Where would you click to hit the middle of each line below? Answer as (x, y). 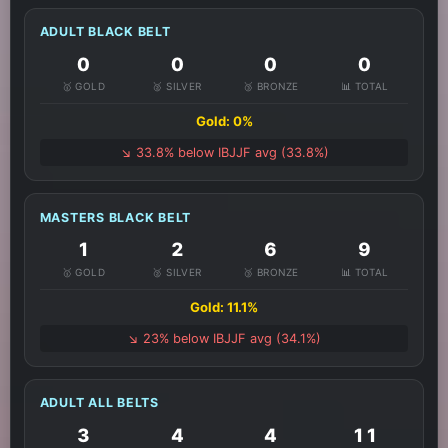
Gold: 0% (224, 120)
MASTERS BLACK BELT (115, 217)
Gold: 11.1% (224, 306)
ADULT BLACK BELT (105, 32)
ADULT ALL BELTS (99, 403)
